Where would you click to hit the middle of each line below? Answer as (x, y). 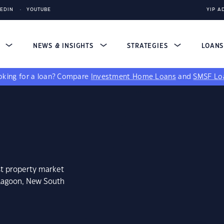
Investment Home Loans (133, 77)
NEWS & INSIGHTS (64, 46)
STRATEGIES (149, 46)
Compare (74, 77)
